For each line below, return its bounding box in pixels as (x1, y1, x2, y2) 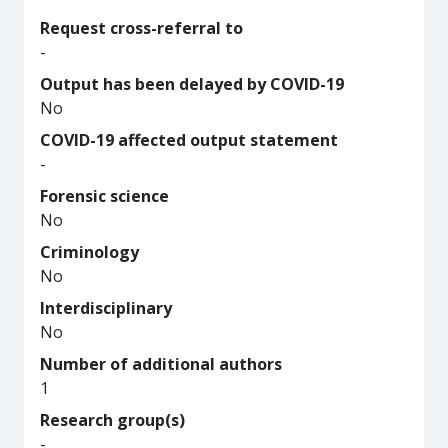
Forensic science (40, 185, 169, 207)
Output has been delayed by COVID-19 (40, 73, 344, 95)
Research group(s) (40, 409, 185, 431)
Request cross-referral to (40, 17, 243, 39)
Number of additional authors (40, 353, 282, 375)
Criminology (40, 241, 139, 263)
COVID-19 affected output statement (40, 129, 338, 151)
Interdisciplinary (40, 297, 172, 319)
